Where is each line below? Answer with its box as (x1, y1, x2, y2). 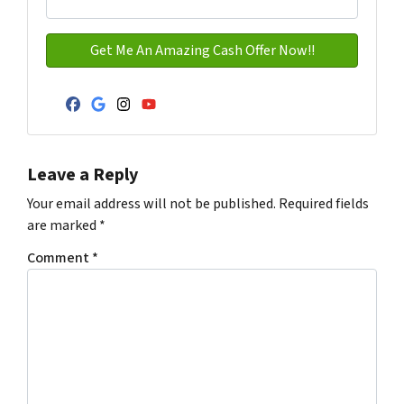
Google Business (96, 103, 271, 140)
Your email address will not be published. (27, 194, 276, 215)
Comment (27, 248, 92, 269)
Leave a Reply (27, 162, 138, 188)
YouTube (147, 103, 237, 140)
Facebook (71, 103, 172, 140)
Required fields (279, 194, 369, 215)
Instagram (122, 103, 228, 140)
